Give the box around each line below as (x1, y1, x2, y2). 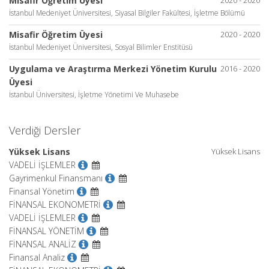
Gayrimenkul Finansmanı (9, 172, 103, 184)
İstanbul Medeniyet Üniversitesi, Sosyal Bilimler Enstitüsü (9, 41, 193, 52)
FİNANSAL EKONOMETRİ (9, 198, 101, 210)
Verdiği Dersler (9, 122, 80, 138)
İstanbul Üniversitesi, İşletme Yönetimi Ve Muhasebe (9, 89, 179, 100)
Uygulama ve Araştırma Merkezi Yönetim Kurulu (9, 62, 217, 74)
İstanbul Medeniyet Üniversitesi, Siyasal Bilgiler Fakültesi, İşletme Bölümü (9, 7, 245, 18)
